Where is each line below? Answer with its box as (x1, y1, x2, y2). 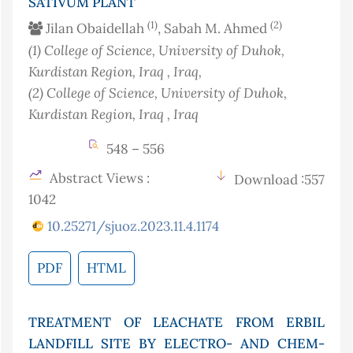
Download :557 (234, 171, 325, 189)
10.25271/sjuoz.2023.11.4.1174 (47, 217, 219, 236)
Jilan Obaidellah (43, 20, 147, 38)
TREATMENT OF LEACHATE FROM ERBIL (28, 314, 325, 332)
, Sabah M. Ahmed (158, 20, 270, 38)
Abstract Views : (46, 169, 150, 188)
